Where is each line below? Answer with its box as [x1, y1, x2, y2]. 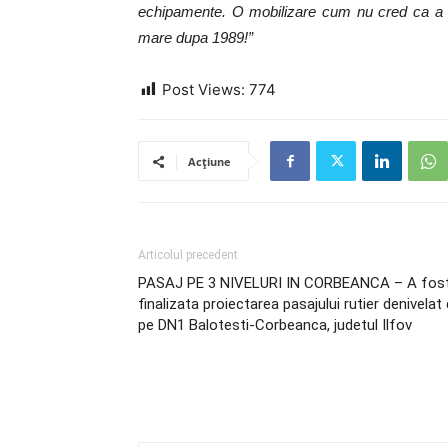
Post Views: [162, 80, 245, 99]
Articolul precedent [138, 248, 238, 262]
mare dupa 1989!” [138, 29, 253, 46]
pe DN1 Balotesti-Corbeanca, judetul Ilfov [138, 316, 412, 334]
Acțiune [188, 154, 231, 169]
